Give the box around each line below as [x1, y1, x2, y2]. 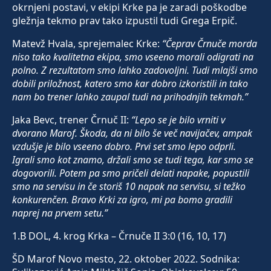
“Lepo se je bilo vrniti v [129, 113, 225, 127]
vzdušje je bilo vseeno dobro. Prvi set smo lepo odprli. [12, 140, 236, 154]
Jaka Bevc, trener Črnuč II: [12, 113, 129, 127]
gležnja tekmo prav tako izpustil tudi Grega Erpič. [12, 14, 237, 28]
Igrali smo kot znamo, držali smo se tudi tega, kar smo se [12, 153, 253, 167]
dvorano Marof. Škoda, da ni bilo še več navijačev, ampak [12, 126, 252, 140]
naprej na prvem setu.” [12, 206, 108, 220]
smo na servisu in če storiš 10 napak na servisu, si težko [12, 180, 246, 194]
